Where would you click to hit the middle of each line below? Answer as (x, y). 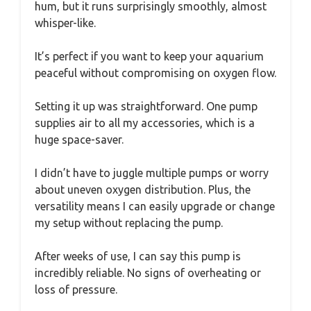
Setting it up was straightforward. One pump (146, 106)
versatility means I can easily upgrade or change (155, 206)
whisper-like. (65, 23)
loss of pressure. (76, 289)
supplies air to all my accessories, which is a (145, 123)
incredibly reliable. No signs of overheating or (148, 272)
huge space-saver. (79, 139)
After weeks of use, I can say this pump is (138, 256)
